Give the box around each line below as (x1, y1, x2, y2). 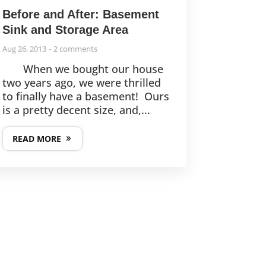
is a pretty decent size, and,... (2, 103, 150, 118)
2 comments (53, 43, 97, 55)
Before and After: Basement (2, 8, 159, 21)
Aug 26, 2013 (2, 43, 46, 55)
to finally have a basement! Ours (2, 89, 169, 104)
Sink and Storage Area (2, 23, 128, 37)
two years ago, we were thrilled (2, 75, 161, 90)
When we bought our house (2, 62, 163, 77)
